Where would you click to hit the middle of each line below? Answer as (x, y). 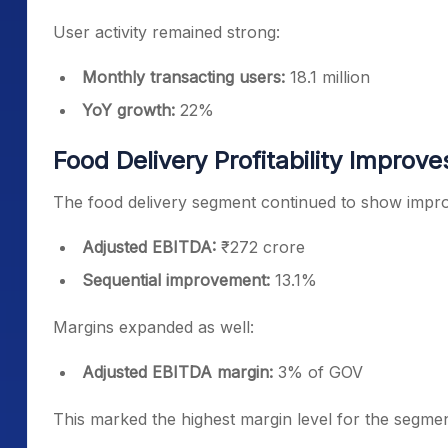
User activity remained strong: (166, 32)
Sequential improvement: (176, 280)
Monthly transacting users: (186, 77)
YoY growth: (131, 110)
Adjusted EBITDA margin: (177, 372)
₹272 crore (263, 247)
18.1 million (330, 77)
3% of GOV (318, 372)
